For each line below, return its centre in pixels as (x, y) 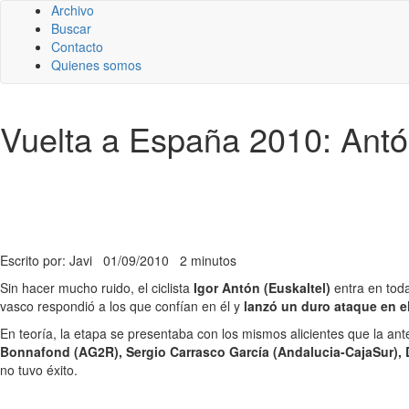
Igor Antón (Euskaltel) (262, 288)
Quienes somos (96, 65)
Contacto (77, 47)
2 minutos (208, 260)
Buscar (71, 28)
